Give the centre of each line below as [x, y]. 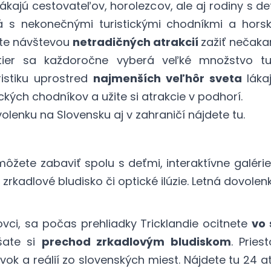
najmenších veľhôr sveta [170, 78]
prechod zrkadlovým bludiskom [136, 242]
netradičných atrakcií [136, 42]
